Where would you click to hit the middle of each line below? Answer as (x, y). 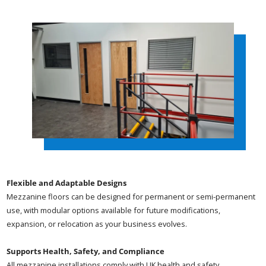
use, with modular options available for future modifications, (114, 210)
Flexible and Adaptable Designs (67, 183)
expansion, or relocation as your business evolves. (97, 224)
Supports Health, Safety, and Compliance (86, 251)
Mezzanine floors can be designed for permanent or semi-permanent (131, 196)
